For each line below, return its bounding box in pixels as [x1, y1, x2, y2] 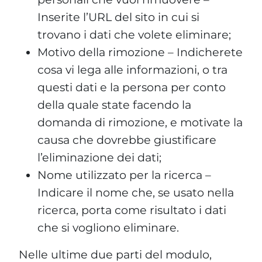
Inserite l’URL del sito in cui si [37, 9, 199, 24]
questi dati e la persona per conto [37, 80, 226, 94]
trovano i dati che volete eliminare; [37, 27, 231, 42]
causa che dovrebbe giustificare [37, 132, 216, 147]
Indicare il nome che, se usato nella [37, 185, 234, 199]
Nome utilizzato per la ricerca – [37, 167, 211, 182]
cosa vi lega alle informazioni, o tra [37, 62, 227, 77]
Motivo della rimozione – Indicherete [37, 44, 243, 59]
